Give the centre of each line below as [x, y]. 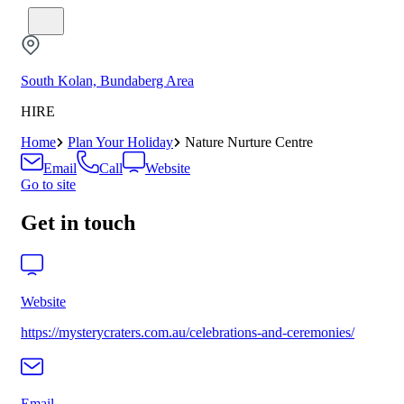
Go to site [48, 185]
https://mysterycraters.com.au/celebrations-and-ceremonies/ [188, 333]
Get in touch [78, 223]
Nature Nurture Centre [249, 142]
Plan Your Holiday [120, 142]
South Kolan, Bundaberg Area [107, 81]
